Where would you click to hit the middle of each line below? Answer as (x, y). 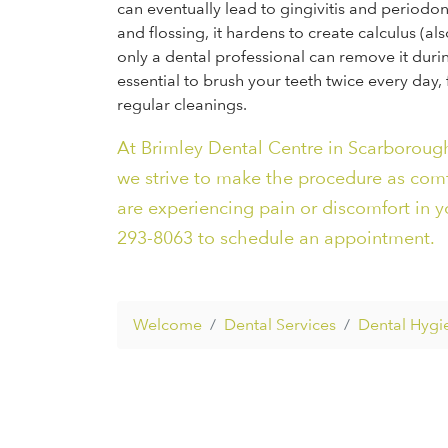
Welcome (167, 324)
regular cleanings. (182, 104)
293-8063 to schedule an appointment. (276, 237)
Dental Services (280, 324)
